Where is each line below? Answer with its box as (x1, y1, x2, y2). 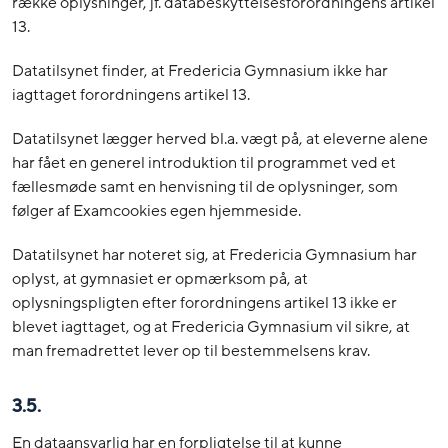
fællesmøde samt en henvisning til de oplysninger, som (12, 176, 398, 199)
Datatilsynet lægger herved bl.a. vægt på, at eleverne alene (12, 128, 428, 151)
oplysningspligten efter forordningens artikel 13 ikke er (12, 292, 397, 315)
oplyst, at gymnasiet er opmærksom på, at (12, 268, 308, 291)
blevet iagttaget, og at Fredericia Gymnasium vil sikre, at (12, 316, 410, 339)
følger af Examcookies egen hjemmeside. (12, 200, 301, 223)
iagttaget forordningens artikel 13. (12, 84, 250, 107)
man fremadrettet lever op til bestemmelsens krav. (12, 340, 370, 363)
